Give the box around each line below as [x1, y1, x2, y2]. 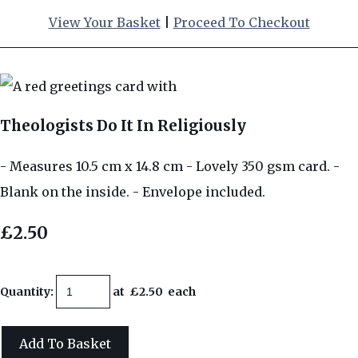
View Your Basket [48, 14, 161, 30]
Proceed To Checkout [173, 14, 310, 30]
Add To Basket [19, 336, 111, 352]
